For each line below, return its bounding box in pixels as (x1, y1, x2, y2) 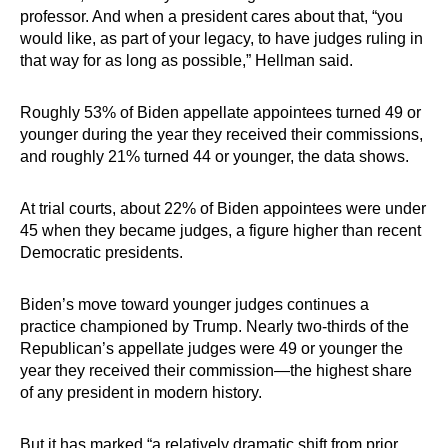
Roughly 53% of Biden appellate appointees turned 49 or (20, 104, 421, 121)
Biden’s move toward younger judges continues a (20, 296, 369, 313)
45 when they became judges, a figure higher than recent (20, 222, 421, 239)
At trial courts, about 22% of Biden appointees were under (20, 200, 426, 217)
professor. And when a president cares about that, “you (20, 8, 403, 25)
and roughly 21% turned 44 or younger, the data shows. (20, 148, 409, 165)
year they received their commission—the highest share (20, 362, 412, 379)
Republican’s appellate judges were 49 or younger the (20, 340, 403, 357)
